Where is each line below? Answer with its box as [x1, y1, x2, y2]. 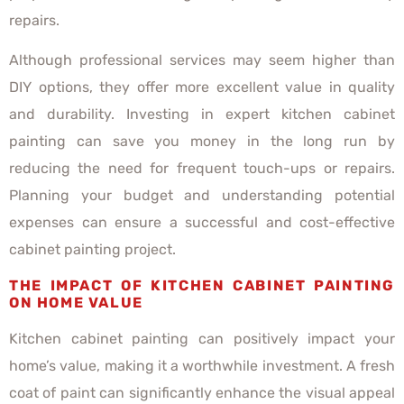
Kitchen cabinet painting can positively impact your [9, 329, 395, 347]
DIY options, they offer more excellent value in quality [9, 78, 395, 96]
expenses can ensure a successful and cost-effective [9, 214, 395, 232]
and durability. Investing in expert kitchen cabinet [9, 106, 395, 124]
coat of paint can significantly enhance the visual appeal [9, 383, 395, 401]
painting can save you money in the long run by [9, 133, 395, 151]
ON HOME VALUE [9, 293, 148, 311]
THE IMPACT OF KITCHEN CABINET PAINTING [9, 276, 395, 294]
